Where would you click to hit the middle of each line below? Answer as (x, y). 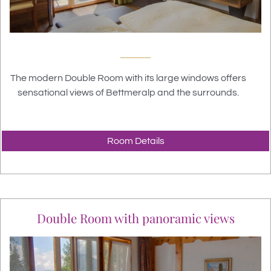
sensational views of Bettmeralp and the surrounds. (128, 93)
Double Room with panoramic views (135, 218)
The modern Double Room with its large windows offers (128, 78)
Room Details (135, 141)
